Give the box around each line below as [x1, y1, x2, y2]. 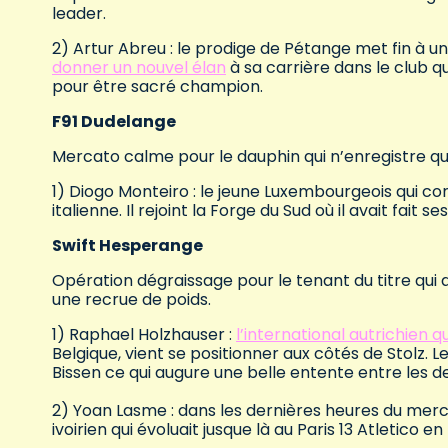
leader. [52, 2, 106, 26]
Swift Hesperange [52, 234, 203, 258]
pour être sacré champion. [52, 75, 263, 99]
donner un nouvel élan [52, 56, 226, 80]
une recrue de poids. [52, 288, 211, 312]
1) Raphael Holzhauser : [52, 323, 236, 347]
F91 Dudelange [52, 110, 176, 134]
